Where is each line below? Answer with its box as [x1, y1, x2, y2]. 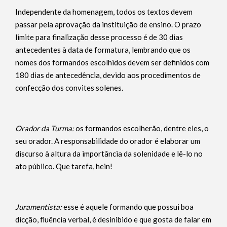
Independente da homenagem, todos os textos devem [15, 7, 193, 16]
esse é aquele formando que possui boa [63, 202, 194, 211]
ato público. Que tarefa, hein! [15, 162, 112, 171]
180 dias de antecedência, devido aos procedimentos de [15, 70, 201, 80]
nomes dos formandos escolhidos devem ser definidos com [15, 58, 209, 67]
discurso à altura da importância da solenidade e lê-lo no [15, 149, 203, 158]
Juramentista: [15, 202, 63, 211]
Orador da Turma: [15, 124, 75, 133]
